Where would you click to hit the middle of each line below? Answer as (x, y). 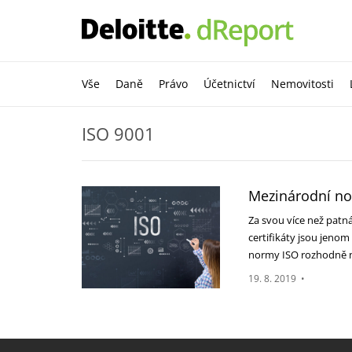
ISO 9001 (121, 134)
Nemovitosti (302, 84)
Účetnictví (229, 84)
